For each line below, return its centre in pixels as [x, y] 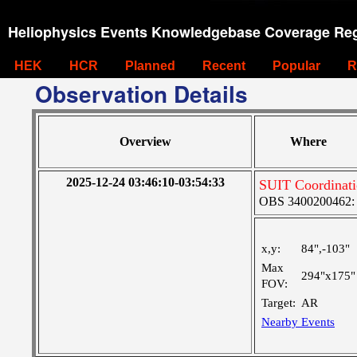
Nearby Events [298, 322]
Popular [296, 66]
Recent [224, 66]
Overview [145, 141]
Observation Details [141, 94]
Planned [150, 66]
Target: [279, 303]
